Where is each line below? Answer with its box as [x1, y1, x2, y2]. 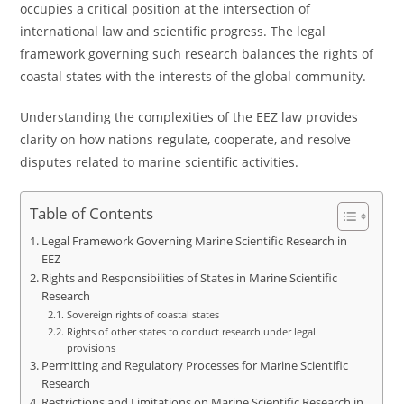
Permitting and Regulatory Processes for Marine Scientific [41, 358, 348, 373]
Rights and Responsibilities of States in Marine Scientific [41, 271, 337, 286]
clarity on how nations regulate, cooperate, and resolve [20, 131, 352, 148]
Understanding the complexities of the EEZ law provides [20, 108, 359, 125]
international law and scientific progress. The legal [20, 23, 326, 40]
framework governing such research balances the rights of [20, 45, 374, 62]
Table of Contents [30, 203, 154, 225]
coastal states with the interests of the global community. [20, 68, 367, 85]
